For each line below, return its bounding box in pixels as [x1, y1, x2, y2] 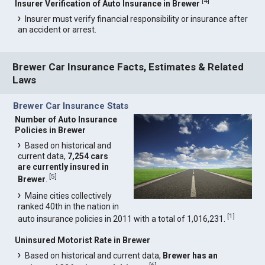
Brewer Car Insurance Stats [13, 101, 129, 112]
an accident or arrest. [18, 24, 97, 34]
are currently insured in [18, 162, 109, 172]
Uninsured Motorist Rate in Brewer [15, 235, 151, 245]
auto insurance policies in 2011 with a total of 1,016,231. [18, 214, 228, 224]
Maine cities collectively [25, 191, 112, 201]
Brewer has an [163, 250, 218, 260]
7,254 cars [67, 151, 109, 161]
